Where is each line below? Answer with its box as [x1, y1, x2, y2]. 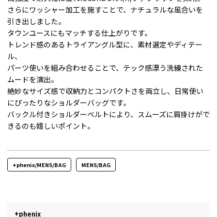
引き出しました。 [7, 15, 65, 26]
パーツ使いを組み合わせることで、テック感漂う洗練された [7, 62, 203, 73]
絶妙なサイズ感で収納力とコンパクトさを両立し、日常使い [7, 85, 203, 96]
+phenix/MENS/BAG [13, 160, 66, 169]
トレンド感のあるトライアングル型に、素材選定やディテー [7, 39, 202, 49]
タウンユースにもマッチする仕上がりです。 [7, 27, 152, 38]
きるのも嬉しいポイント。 [7, 120, 94, 131]
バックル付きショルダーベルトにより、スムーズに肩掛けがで [7, 108, 210, 119]
